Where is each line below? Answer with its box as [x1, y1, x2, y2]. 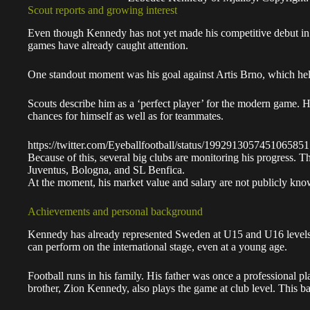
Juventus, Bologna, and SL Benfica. [28, 164, 185, 176]
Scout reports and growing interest [28, 4, 177, 17]
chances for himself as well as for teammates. [28, 110, 224, 122]
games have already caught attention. [28, 39, 188, 52]
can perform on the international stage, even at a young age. [28, 241, 287, 253]
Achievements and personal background [28, 206, 203, 218]
